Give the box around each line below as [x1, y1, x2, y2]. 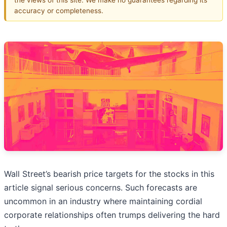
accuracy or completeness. [14, 6, 103, 15]
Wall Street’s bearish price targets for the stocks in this [4, 169, 214, 179]
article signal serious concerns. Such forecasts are [4, 182, 197, 193]
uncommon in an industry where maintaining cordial [4, 196, 202, 207]
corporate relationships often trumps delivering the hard [4, 210, 220, 220]
